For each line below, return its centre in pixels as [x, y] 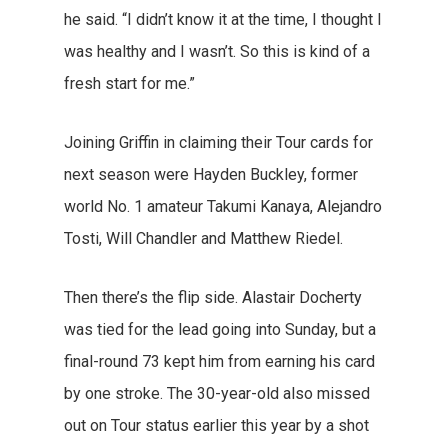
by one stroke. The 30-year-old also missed [217, 393]
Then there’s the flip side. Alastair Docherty [213, 297]
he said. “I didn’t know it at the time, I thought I [223, 19]
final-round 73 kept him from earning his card [219, 361]
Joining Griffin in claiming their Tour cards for [218, 142]
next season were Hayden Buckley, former [211, 174]
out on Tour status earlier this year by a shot [216, 425]
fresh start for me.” [129, 83]
